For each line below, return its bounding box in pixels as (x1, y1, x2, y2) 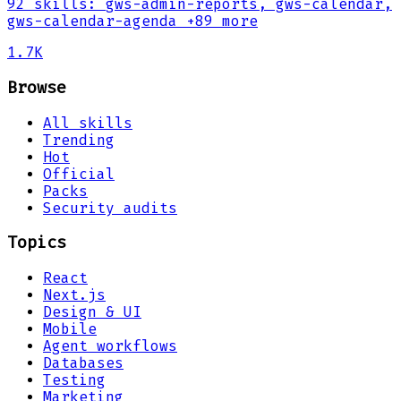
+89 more (177, 13, 258, 30)
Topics (7, 233, 66, 253)
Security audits (43, 199, 177, 217)
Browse (7, 78, 66, 98)
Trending (43, 131, 115, 149)
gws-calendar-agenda (7, 13, 177, 30)
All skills (43, 114, 132, 132)
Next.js (43, 286, 106, 304)
